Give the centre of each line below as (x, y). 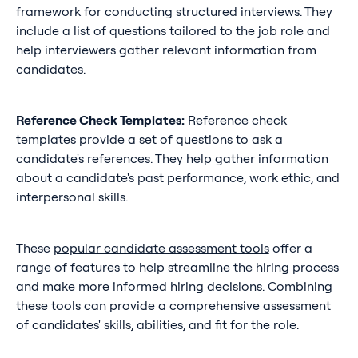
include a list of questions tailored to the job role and (173, 31)
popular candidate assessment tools (161, 248)
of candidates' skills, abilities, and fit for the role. (157, 325)
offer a (290, 248)
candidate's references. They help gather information (172, 159)
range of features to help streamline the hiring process (177, 267)
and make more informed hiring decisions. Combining (174, 286)
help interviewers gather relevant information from (166, 50)
